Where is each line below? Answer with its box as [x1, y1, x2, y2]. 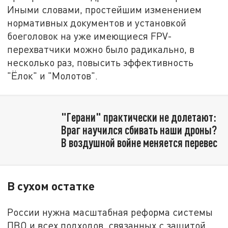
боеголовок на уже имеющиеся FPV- [7, 30, 173, 42]
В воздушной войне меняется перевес [61, 135, 217, 150]
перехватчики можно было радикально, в [7, 43, 195, 55]
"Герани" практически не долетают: [61, 110, 216, 125]
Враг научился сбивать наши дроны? [61, 123, 217, 137]
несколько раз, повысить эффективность [7, 56, 194, 69]
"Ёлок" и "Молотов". [7, 70, 98, 82]
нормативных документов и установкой [7, 17, 187, 29]
